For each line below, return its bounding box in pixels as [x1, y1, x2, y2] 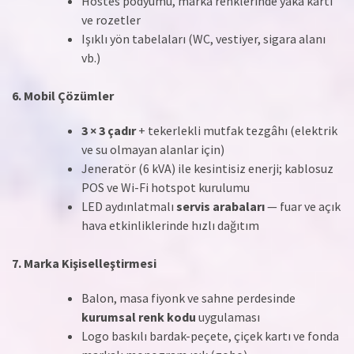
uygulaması [196, 308, 260, 325]
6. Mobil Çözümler [12, 87, 114, 104]
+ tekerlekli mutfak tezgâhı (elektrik [136, 122, 337, 138]
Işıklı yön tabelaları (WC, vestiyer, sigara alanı [81, 30, 326, 47]
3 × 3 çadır [81, 122, 136, 138]
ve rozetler [81, 11, 141, 28]
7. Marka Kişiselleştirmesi [12, 254, 156, 271]
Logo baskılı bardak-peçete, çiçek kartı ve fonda [81, 327, 339, 344]
